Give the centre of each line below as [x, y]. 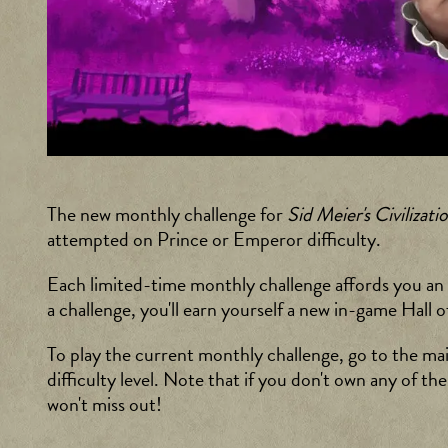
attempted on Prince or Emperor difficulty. [214, 239]
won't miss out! [104, 404]
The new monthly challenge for [167, 214]
